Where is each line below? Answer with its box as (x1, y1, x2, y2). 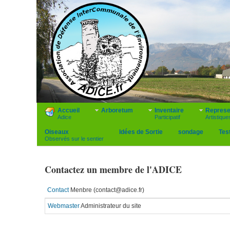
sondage (178, 128, 203, 136)
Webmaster (48, 202, 81, 209)
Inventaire (155, 107, 184, 114)
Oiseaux (45, 128, 69, 136)
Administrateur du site (81, 202, 141, 209)
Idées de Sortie (119, 128, 163, 136)
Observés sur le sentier (45, 136, 104, 142)
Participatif (155, 114, 180, 120)
